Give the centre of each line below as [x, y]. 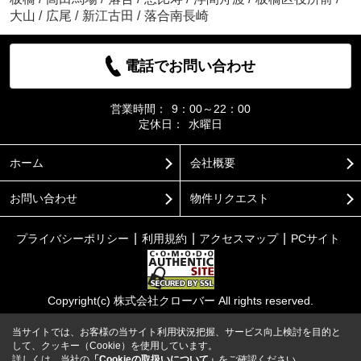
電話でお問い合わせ [191, 66]
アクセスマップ [239, 238]
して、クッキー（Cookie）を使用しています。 [115, 346]
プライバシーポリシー [72, 238]
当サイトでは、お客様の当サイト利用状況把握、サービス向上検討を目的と [176, 332]
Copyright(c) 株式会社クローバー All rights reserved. [180, 300]
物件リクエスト [229, 198]
